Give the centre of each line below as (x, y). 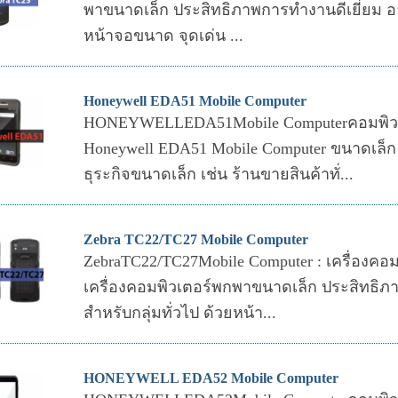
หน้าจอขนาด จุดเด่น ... (163, 35)
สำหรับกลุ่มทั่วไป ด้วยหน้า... (179, 312)
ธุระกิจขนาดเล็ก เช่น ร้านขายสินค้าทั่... (218, 174)
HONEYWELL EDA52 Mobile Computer (211, 378)
